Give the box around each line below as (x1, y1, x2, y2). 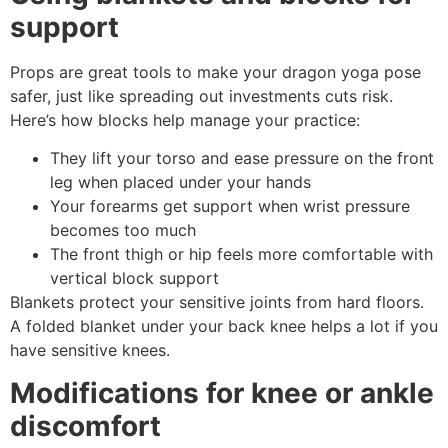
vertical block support (50, 268, 219, 289)
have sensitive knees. (10, 340, 170, 361)
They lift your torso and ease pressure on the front (50, 148, 434, 169)
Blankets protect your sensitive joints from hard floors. (10, 292, 424, 313)
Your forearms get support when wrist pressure (50, 196, 410, 217)
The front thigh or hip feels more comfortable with (50, 244, 433, 265)
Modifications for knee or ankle (10, 375, 434, 410)
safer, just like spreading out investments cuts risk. (10, 85, 393, 106)
